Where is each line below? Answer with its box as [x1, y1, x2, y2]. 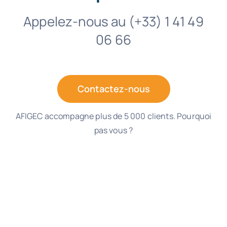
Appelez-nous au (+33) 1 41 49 [23, 12, 204, 30]
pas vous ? [94, 124, 133, 136]
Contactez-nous [77, 82, 150, 95]
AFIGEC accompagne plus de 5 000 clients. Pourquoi [15, 110, 212, 122]
